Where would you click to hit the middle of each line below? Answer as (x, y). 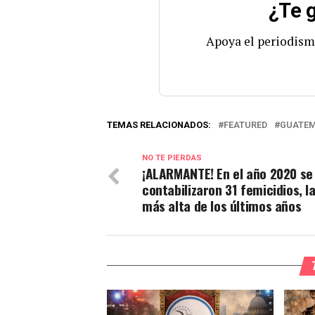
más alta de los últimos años (222, 205)
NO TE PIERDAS (172, 157)
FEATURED (245, 124)
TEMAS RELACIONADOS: (159, 124)
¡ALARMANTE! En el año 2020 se (227, 173)
